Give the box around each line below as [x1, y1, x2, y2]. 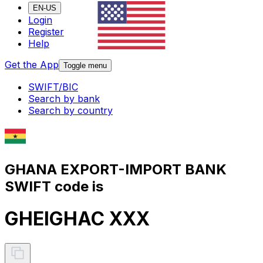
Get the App [5, 59, 59, 71]
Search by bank [28, 93, 100, 105]
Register [28, 26, 64, 38]
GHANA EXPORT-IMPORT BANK [5, 160, 227, 178]
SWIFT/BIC [28, 81, 78, 93]
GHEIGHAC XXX [5, 207, 150, 231]
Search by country [28, 104, 113, 117]
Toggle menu [63, 61, 107, 70]
